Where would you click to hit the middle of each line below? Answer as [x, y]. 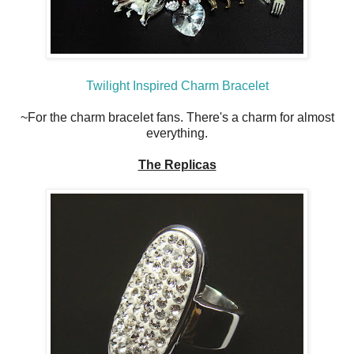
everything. [177, 134]
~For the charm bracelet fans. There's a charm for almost [177, 118]
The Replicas [177, 165]
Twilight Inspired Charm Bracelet [177, 86]
